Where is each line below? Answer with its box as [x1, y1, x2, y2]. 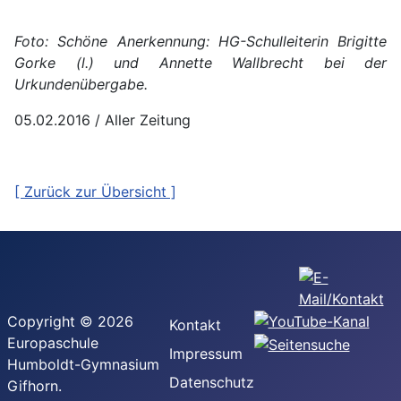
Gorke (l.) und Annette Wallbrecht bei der [14, 53, 387, 72]
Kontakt [168, 316, 221, 335]
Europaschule [7, 334, 98, 353]
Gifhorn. [7, 377, 62, 396]
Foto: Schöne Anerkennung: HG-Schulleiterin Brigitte [14, 31, 387, 50]
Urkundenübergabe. [14, 74, 148, 93]
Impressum [168, 345, 243, 363]
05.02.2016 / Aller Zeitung [14, 110, 191, 129]
